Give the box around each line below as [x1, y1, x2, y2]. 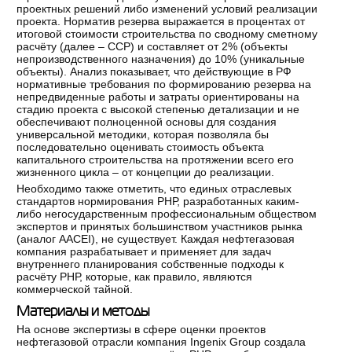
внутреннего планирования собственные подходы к [16, 257, 284, 270]
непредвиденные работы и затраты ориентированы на [16, 90, 300, 103]
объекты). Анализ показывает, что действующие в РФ [16, 64, 292, 78]
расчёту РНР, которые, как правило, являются [16, 269, 253, 283]
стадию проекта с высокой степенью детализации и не [16, 102, 300, 115]
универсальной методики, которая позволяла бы [16, 127, 269, 141]
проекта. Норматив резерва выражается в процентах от [16, 14, 306, 27]
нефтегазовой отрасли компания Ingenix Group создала [16, 335, 306, 348]
